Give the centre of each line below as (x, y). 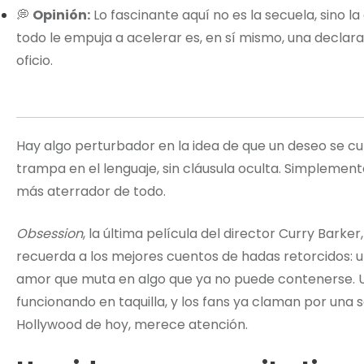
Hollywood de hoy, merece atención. (132, 325)
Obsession (50, 234)
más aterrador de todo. (91, 192)
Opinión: (61, 15)
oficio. (35, 61)
